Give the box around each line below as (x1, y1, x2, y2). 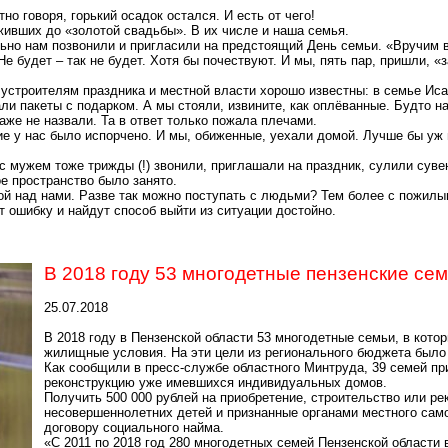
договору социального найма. (44, 420, 224, 435)
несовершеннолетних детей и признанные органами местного (44, 405, 421, 420)
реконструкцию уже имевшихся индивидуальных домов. (44, 375, 387, 390)
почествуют (203, 53, 273, 68)
